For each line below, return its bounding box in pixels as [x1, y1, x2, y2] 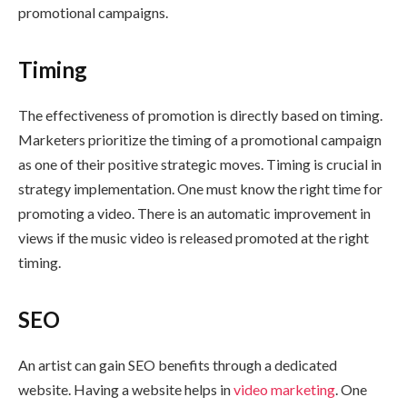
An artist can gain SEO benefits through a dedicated [18, 356, 337, 374]
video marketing [233, 381, 335, 399]
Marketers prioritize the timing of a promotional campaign [18, 131, 382, 149]
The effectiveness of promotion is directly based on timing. [18, 106, 382, 124]
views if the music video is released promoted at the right [18, 229, 369, 247]
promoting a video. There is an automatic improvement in [18, 204, 371, 223]
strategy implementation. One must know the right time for [18, 180, 382, 198]
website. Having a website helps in [18, 381, 233, 399]
